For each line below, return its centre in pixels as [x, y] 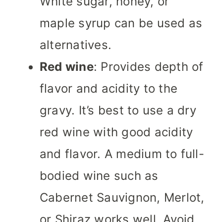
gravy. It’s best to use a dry [118, 111]
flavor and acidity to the [109, 89]
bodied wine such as [99, 176]
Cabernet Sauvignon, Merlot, [122, 198]
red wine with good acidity [116, 132]
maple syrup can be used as [121, 23]
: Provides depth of [148, 67]
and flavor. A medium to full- [122, 154]
